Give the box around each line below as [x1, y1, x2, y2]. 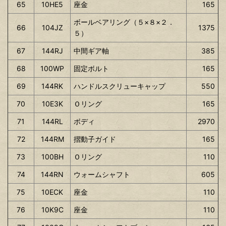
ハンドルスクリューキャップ [74, 81, 165, 90]
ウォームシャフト [74, 169, 130, 179]
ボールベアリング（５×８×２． [74, 17, 175, 26]
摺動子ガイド [74, 134, 116, 143]
